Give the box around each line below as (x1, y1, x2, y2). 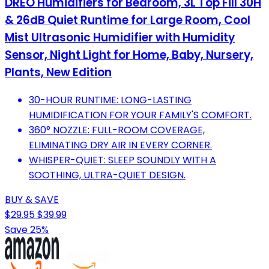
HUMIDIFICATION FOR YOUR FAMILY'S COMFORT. (29, 107, 252, 122)
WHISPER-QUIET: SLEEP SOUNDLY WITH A (29, 153, 216, 167)
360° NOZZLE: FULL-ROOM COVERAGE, (29, 122, 205, 137)
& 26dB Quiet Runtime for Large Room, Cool (5, 11, 250, 28)
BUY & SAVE (5, 192, 59, 207)
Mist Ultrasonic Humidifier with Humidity (5, 29, 235, 46)
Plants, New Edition (5, 64, 112, 80)
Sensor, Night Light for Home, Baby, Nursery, (5, 46, 253, 63)
